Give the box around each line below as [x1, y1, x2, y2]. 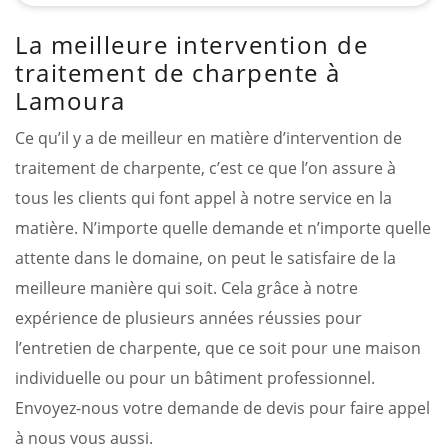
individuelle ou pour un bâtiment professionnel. [15, 366, 375, 389]
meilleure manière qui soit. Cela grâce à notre [15, 276, 358, 299]
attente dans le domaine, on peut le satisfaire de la [15, 246, 396, 269]
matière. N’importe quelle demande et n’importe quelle [15, 216, 431, 239]
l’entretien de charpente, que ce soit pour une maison [15, 336, 421, 359]
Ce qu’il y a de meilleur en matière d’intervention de [15, 126, 402, 149]
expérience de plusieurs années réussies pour [15, 306, 362, 329]
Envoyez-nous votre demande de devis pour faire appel [15, 396, 430, 419]
